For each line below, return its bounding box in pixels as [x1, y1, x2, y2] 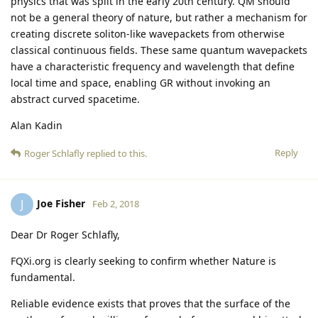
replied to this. [84, 146, 147, 160]
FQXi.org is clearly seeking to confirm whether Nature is [11, 253, 276, 268]
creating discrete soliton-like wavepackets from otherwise [11, 26, 285, 40]
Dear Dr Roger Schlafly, [11, 227, 120, 241]
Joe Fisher [37, 196, 85, 210]
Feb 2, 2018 [92, 197, 139, 210]
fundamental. [11, 270, 75, 284]
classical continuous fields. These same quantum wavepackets [11, 43, 307, 57]
